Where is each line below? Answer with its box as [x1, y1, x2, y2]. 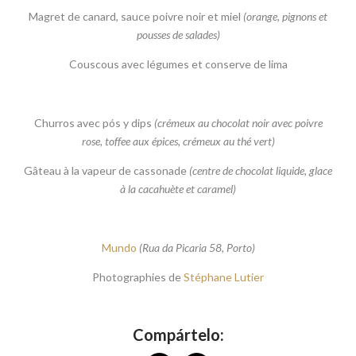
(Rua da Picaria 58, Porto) [138, 241, 255, 255]
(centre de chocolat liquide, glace [189, 164, 332, 178]
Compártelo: [132, 325, 224, 345]
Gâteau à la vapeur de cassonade [24, 164, 189, 178]
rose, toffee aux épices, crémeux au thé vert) [81, 134, 275, 149]
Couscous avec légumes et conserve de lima [68, 57, 288, 72]
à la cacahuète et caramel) [120, 182, 236, 196]
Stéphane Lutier [184, 270, 264, 284]
